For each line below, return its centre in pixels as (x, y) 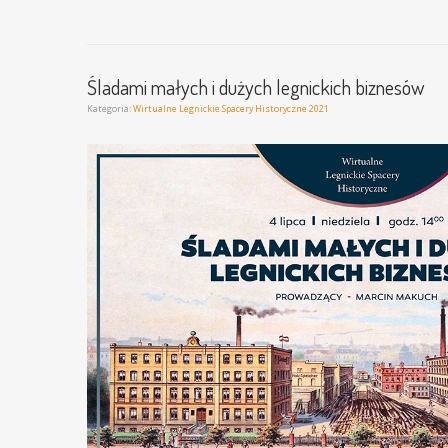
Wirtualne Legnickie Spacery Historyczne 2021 (231, 108)
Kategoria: (110, 108)
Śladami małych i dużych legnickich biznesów (256, 86)
